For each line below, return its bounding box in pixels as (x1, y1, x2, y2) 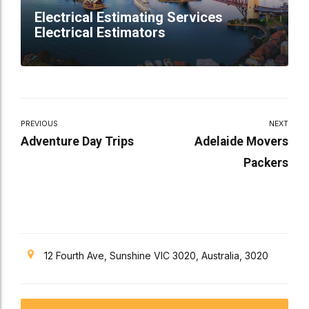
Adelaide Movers (195, 134, 288, 149)
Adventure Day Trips (21, 134, 134, 149)
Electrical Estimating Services (34, 8, 223, 26)
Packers (243, 156, 288, 170)
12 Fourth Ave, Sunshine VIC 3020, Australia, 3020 (44, 250, 268, 262)
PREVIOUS (21, 119, 58, 129)
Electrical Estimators (34, 23, 166, 41)
